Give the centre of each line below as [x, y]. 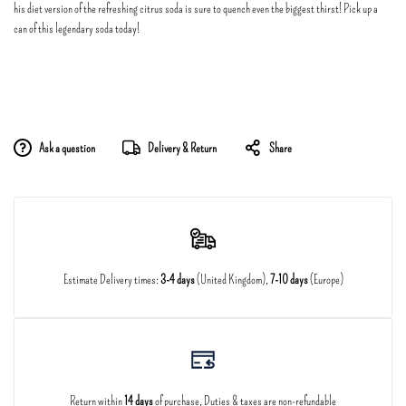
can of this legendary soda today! [77, 28]
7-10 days [288, 279]
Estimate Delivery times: [111, 279]
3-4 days [178, 279]
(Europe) [325, 279]
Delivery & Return [182, 148]
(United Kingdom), [232, 279]
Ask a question [67, 148]
